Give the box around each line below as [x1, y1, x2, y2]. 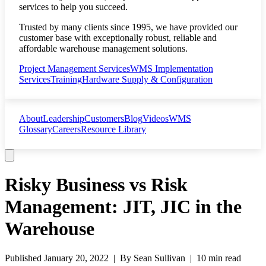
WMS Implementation [130, 64, 213, 74]
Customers [84, 113, 124, 123]
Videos [142, 113, 169, 123]
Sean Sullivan [134, 252, 185, 263]
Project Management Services [19, 64, 130, 74]
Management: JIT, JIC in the [5, 196, 242, 218]
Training [50, 74, 82, 84]
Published [5, 252, 44, 263]
